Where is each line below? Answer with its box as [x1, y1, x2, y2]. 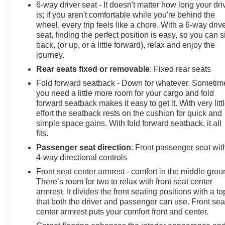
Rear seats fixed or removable [36, 65, 150, 74]
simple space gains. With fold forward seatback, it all [36, 119, 222, 128]
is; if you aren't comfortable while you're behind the [36, 11, 215, 20]
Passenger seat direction [36, 143, 132, 152]
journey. [36, 51, 65, 60]
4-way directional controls [36, 153, 128, 162]
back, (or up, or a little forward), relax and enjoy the [36, 41, 215, 50]
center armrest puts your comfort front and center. [36, 207, 209, 216]
